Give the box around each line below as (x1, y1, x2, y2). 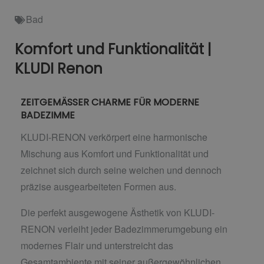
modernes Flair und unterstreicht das (21, 239, 173, 253)
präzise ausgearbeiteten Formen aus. (21, 180, 176, 194)
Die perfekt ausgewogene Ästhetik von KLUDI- (21, 206, 214, 220)
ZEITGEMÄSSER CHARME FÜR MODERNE (21, 95, 199, 110)
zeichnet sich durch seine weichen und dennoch (21, 163, 222, 177)
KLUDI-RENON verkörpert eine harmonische (21, 130, 207, 144)
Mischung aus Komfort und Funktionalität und (21, 147, 209, 161)
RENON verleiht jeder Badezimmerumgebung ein (21, 222, 227, 236)
